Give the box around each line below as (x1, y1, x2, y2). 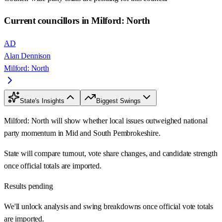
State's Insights (20, 97, 64, 105)
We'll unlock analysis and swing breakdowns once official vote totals (4, 202, 214, 211)
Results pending (4, 182, 53, 191)
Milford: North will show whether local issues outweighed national (4, 116, 208, 125)
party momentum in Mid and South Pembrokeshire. (4, 129, 161, 138)
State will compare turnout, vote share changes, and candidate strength (4, 149, 218, 158)
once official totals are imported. (4, 162, 102, 170)
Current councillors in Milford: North (4, 15, 150, 26)
